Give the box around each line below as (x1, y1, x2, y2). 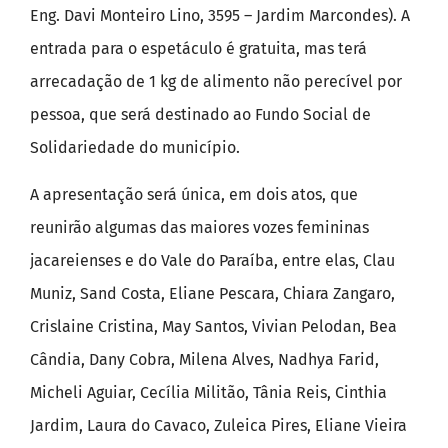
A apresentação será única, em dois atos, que (30, 185, 358, 205)
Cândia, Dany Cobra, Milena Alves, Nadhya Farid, (30, 350, 379, 370)
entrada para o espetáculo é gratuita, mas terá (30, 38, 367, 58)
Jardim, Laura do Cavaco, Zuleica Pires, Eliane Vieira (30, 416, 407, 436)
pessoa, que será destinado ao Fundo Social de (30, 104, 371, 124)
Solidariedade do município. (30, 137, 240, 157)
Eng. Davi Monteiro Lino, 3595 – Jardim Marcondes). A (30, 5, 410, 25)
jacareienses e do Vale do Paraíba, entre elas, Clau (30, 251, 395, 271)
